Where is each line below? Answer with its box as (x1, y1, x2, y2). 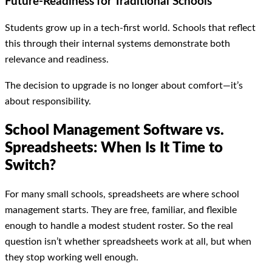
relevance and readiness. (5, 55, 109, 65)
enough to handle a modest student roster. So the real (5, 221, 233, 231)
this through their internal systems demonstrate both (5, 39, 230, 49)
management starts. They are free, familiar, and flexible (5, 205, 237, 216)
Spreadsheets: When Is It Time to (5, 140, 223, 155)
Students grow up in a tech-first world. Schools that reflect (5, 23, 256, 33)
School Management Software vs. (5, 122, 224, 138)
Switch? (5, 157, 56, 173)
